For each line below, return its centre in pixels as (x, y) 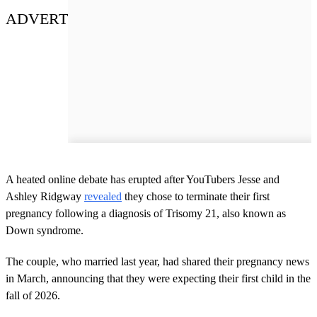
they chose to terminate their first (196, 196)
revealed (103, 196)
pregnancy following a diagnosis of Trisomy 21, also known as (146, 213)
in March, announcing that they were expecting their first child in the (158, 278)
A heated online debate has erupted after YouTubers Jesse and (143, 179)
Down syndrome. (45, 230)
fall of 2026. (33, 295)
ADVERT (37, 18)
